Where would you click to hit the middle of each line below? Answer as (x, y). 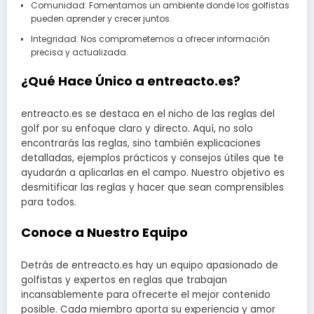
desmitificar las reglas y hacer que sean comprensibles (152, 187)
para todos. (49, 202)
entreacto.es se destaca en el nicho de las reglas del (148, 114)
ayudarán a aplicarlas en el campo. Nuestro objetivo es (153, 172)
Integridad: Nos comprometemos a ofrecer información (150, 39)
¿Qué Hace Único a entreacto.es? (131, 81)
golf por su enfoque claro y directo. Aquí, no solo (137, 128)
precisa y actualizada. (79, 53)
